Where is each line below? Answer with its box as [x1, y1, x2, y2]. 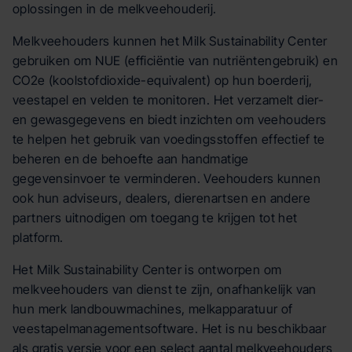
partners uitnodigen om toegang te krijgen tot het [13, 210, 298, 225]
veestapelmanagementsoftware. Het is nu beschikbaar [13, 321, 326, 336]
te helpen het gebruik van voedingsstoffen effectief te [13, 131, 325, 147]
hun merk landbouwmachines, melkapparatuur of [13, 301, 293, 317]
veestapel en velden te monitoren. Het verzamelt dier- [13, 92, 324, 108]
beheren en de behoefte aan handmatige [13, 151, 249, 167]
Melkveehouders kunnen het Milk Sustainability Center [13, 33, 328, 49]
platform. [13, 229, 64, 245]
